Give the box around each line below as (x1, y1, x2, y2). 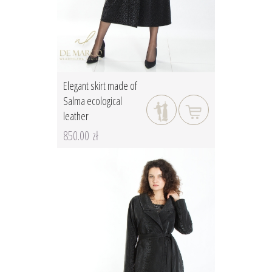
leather (63, 108, 89, 123)
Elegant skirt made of (63, 78, 137, 93)
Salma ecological (63, 93, 122, 108)
